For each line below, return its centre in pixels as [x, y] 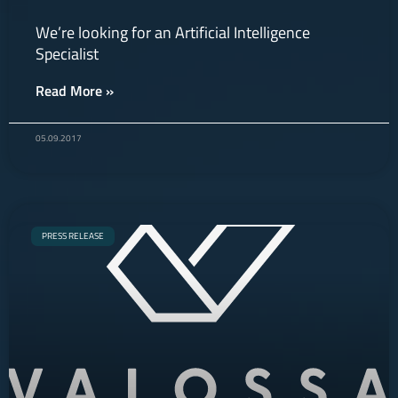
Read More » [75, 91]
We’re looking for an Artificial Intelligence [173, 32]
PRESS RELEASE [73, 236]
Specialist [67, 54]
